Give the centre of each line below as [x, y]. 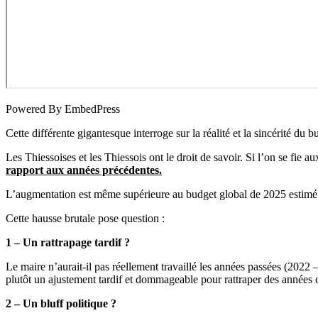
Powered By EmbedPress [63, 109]
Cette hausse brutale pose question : [85, 218]
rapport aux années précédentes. [84, 170]
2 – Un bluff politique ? [61, 303]
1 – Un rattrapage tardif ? [68, 242]
